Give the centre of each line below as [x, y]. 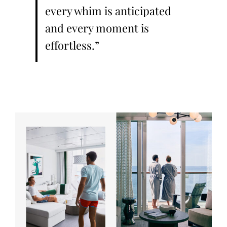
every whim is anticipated [108, 11]
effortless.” [72, 45]
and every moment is [97, 28]
